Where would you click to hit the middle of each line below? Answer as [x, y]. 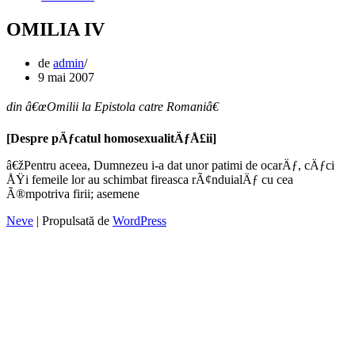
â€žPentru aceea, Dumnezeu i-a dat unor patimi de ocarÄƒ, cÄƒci [170, 165]
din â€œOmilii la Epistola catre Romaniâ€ [113, 106]
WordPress [139, 220]
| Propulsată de [73, 220]
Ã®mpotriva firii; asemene [73, 193]
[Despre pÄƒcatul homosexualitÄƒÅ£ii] [111, 138]
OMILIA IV [55, 29]
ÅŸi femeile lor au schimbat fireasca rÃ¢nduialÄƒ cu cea [150, 179]
